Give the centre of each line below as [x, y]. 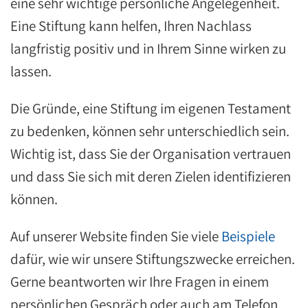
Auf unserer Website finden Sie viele [116, 236]
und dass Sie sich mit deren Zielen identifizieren [151, 176]
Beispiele [248, 236]
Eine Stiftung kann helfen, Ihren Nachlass [131, 26]
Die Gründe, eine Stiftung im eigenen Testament [151, 108]
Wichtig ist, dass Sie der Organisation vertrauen [151, 154]
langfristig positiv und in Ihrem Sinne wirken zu [148, 48]
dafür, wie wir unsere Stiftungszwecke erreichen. [153, 259]
